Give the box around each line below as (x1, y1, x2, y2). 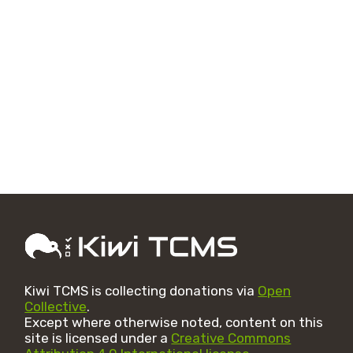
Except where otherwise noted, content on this (24, 314, 324, 330)
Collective (24, 299, 87, 314)
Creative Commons (171, 330, 292, 346)
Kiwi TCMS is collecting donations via (24, 283, 258, 299)
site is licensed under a (24, 330, 172, 346)
